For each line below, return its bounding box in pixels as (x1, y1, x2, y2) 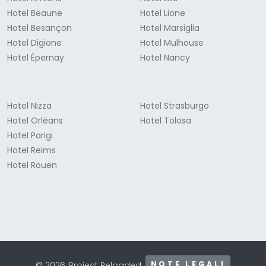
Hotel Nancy (140, 52, 190, 64)
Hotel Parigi (7, 129, 53, 142)
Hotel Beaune (7, 7, 62, 20)
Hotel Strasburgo (140, 100, 209, 112)
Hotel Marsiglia (140, 22, 199, 34)
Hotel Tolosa (140, 115, 191, 127)
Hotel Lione (140, 7, 185, 20)
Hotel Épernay (7, 52, 64, 64)
